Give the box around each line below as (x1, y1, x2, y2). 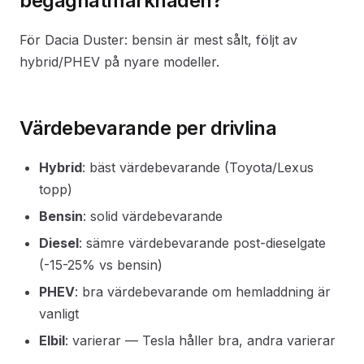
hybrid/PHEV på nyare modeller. (19, 54, 219, 70)
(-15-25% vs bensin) (39, 257, 162, 273)
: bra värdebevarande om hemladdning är (75, 284, 331, 300)
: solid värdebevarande (83, 208, 223, 224)
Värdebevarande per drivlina (19, 116, 277, 140)
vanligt (39, 305, 79, 322)
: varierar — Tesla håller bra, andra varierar (65, 332, 336, 349)
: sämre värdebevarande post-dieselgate (79, 235, 326, 251)
